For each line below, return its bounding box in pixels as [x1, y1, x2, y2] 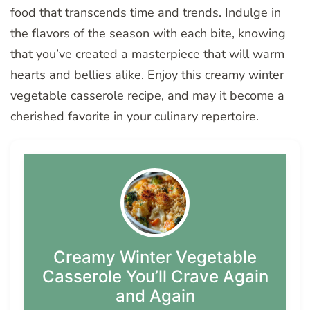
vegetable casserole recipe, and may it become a [10, 87, 284, 104]
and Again [115, 286, 195, 307]
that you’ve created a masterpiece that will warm [10, 46, 284, 63]
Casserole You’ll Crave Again [42, 266, 268, 287]
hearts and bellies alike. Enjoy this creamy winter [10, 66, 284, 84]
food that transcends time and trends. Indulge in [10, 4, 281, 21]
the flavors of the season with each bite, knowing [10, 25, 286, 42]
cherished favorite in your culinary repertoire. [10, 108, 259, 125]
